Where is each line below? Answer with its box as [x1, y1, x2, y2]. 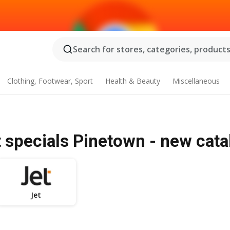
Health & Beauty [105, 76, 160, 86]
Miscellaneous [172, 76, 220, 86]
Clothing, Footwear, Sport [7, 76, 93, 86]
